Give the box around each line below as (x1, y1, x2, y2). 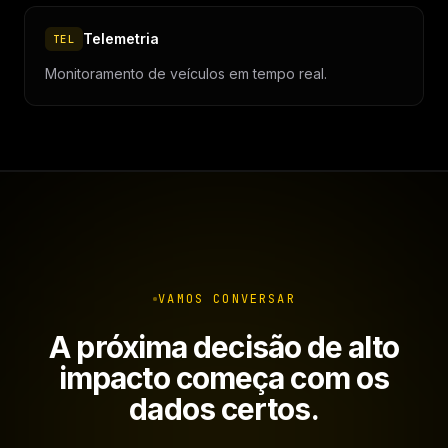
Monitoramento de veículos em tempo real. (45, 65, 327, 83)
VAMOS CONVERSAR (158, 291, 296, 308)
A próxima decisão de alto (49, 329, 399, 366)
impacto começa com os (58, 360, 390, 397)
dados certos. (129, 391, 319, 428)
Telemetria (82, 30, 159, 48)
